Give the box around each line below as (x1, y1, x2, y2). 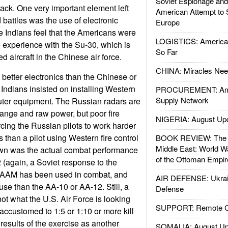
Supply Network (155, 95, 209, 105)
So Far (155, 46, 178, 57)
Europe (155, 17, 180, 27)
